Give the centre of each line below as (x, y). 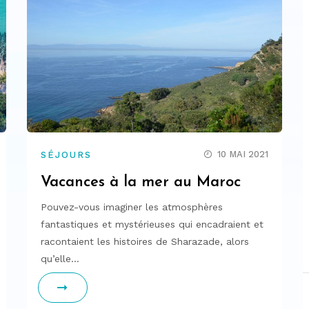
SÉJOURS (67, 154)
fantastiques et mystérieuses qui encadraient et (152, 224)
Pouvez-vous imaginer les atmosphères (132, 207)
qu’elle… (60, 258)
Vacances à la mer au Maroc (141, 182)
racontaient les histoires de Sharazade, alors (145, 241)
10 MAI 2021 (243, 154)
